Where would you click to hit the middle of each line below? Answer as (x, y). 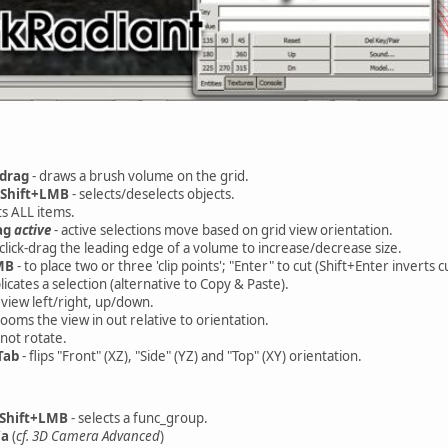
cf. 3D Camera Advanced (88, 435)
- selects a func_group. (138, 417)
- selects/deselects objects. (152, 193)
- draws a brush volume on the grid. (139, 175)
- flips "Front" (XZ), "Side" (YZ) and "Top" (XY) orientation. (190, 355)
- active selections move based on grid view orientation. (222, 229)
